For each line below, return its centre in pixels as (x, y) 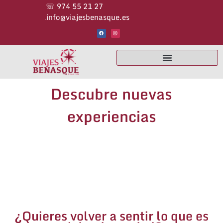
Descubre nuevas (111, 94)
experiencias (111, 116)
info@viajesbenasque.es (88, 17)
